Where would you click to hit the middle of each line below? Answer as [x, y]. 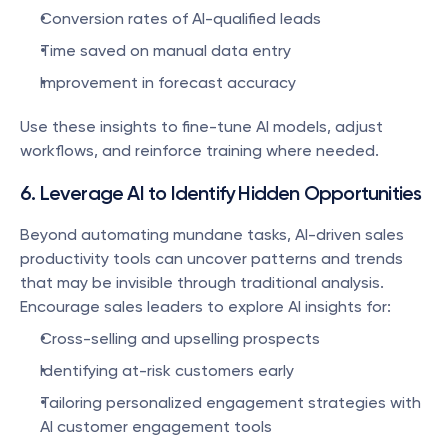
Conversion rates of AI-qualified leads [180, 18]
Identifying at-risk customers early [167, 370]
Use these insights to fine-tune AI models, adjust [201, 126]
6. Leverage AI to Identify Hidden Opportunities [221, 193]
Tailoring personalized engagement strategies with [230, 402]
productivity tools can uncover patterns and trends [211, 258]
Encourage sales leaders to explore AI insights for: [205, 306]
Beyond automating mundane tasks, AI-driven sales [212, 234]
